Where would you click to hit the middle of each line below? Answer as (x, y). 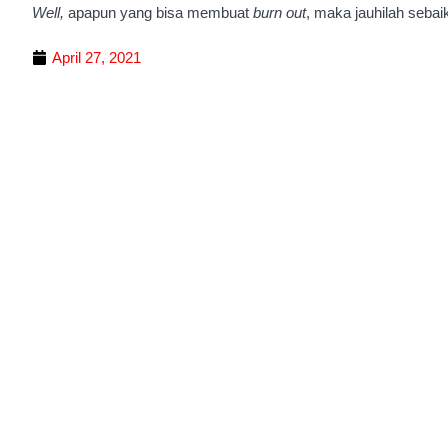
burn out (279, 13)
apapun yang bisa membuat (160, 13)
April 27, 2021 (96, 57)
